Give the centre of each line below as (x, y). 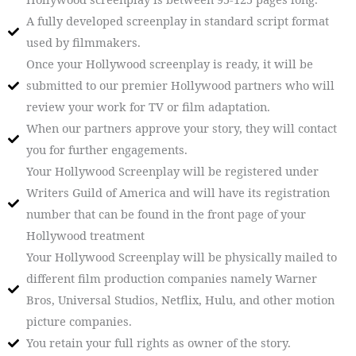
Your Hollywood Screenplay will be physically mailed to (181, 257)
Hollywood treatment (85, 236)
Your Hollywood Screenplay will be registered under (172, 171)
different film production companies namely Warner (171, 279)
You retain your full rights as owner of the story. (158, 343)
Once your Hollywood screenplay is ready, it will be (169, 64)
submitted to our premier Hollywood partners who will (180, 85)
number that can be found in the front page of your (166, 214)
